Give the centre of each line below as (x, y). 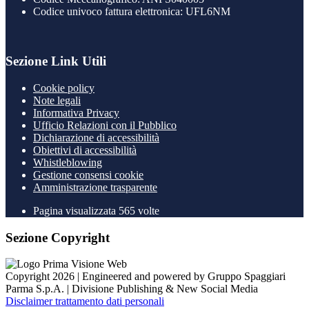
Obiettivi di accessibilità (85, 150)
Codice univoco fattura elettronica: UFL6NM (132, 11)
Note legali (57, 100)
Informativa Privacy (76, 113)
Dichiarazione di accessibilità (96, 138)
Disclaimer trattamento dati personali (85, 301)
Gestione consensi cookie (88, 175)
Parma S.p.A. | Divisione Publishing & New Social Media (132, 289)
